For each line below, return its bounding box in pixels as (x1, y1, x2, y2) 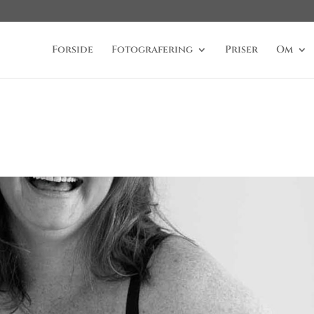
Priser (224, 43, 258, 56)
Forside (51, 43, 93, 56)
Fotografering (111, 43, 193, 56)
